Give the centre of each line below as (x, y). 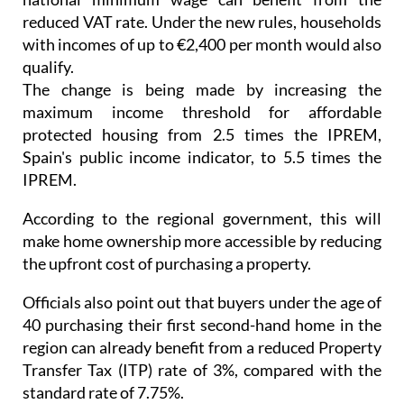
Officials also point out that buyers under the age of (202, 269)
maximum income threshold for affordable (202, 79)
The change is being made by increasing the (202, 56)
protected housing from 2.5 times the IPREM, (202, 101)
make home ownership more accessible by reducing (202, 208)
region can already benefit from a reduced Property (202, 314)
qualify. (48, 34)
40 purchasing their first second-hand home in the (202, 292)
